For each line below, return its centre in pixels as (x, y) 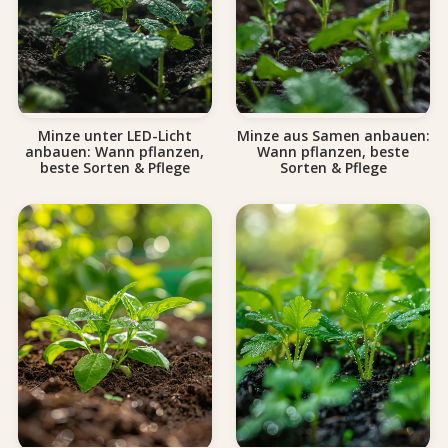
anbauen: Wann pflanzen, (115, 152)
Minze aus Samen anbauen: (333, 136)
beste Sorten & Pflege (114, 168)
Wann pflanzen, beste (333, 152)
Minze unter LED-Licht (114, 136)
